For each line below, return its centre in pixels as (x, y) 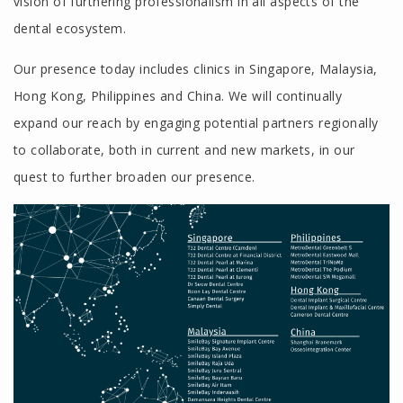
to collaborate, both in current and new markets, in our (184, 150)
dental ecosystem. (70, 29)
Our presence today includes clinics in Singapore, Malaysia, (196, 69)
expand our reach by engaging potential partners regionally (196, 123)
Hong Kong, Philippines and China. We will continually (178, 96)
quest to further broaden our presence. (134, 177)
